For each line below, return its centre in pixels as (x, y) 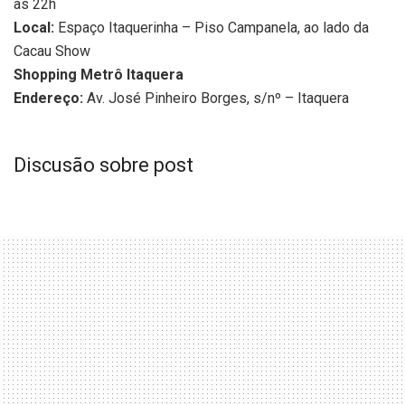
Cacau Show (52, 52)
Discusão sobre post (104, 165)
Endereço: (48, 99)
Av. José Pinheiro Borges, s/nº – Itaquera (216, 99)
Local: (34, 28)
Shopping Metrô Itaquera (99, 75)
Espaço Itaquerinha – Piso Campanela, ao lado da (212, 28)
